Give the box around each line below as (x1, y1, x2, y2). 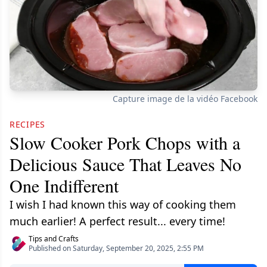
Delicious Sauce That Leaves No (10, 152, 241, 176)
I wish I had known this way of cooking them (10, 197, 236, 212)
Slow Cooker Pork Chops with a (10, 131, 240, 155)
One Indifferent (10, 173, 119, 198)
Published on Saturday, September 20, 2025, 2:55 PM (29, 243, 204, 254)
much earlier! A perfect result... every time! (10, 214, 225, 229)
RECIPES (10, 119, 45, 131)
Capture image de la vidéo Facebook (113, 93, 257, 105)
